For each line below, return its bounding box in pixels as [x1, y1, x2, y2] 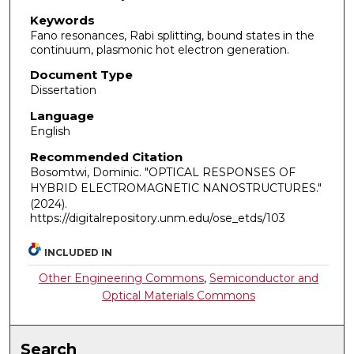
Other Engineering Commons [39, 271, 205, 286]
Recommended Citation [29, 149, 183, 164]
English [29, 123, 70, 138]
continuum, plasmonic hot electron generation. [29, 42, 289, 57]
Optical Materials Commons [102, 288, 256, 303]
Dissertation [29, 83, 96, 98]
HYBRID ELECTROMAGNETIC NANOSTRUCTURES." [29, 180, 322, 195]
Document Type [29, 67, 133, 83]
